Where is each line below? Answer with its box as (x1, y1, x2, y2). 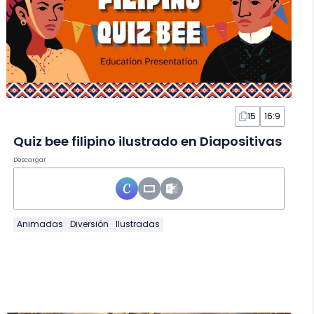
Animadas (17, 218, 64, 231)
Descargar (13, 156, 47, 165)
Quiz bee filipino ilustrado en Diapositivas (13, 132, 282, 151)
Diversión (70, 218, 109, 231)
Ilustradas (116, 218, 161, 231)
